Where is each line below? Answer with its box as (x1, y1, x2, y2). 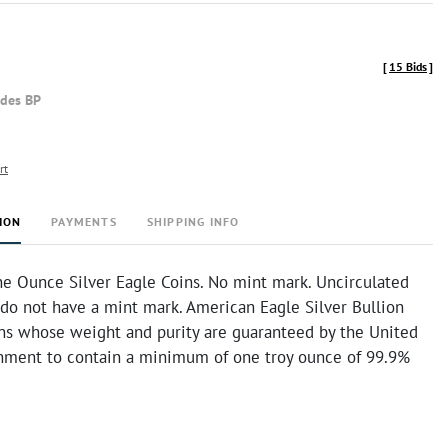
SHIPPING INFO (146, 214, 240, 229)
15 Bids (389, 59, 427, 74)
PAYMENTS (51, 214, 117, 229)
